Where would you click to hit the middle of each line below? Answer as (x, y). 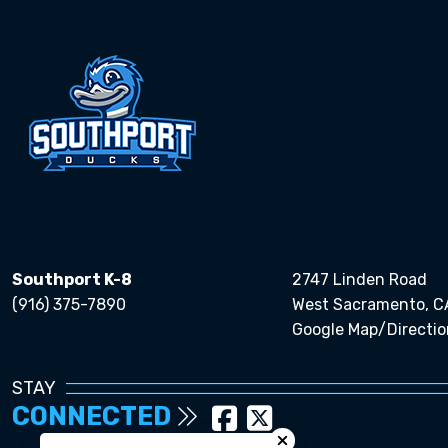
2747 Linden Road (359, 279)
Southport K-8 (72, 279)
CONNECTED (94, 416)
